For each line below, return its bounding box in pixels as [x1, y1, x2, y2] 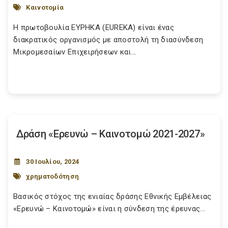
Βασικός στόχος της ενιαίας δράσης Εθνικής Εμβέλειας [13, 192, 212, 201]
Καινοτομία [26, 3, 64, 11]
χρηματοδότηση [26, 172, 79, 180]
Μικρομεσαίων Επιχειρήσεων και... [13, 47, 136, 56]
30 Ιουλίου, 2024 [26, 158, 79, 165]
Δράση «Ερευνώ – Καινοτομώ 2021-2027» [16, 128, 205, 140]
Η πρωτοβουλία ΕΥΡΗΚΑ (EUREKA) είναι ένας [13, 23, 174, 32]
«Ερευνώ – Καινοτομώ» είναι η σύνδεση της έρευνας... [13, 204, 206, 213]
